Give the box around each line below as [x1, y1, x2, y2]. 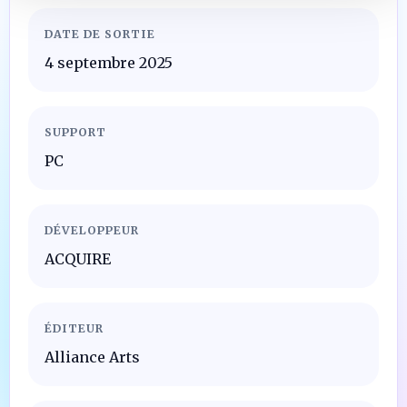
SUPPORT [45, 124, 106, 139]
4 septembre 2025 [45, 53, 173, 72]
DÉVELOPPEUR [45, 223, 139, 237]
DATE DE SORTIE [45, 26, 155, 41]
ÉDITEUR [45, 321, 104, 335]
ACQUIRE [45, 249, 111, 268]
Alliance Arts [45, 347, 140, 366]
